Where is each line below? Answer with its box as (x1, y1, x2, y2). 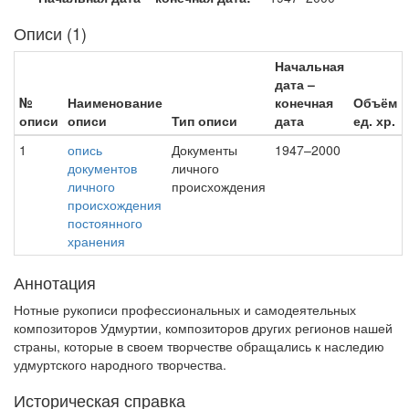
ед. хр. (353, 111, 395, 130)
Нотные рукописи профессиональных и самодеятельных (14, 300, 356, 319)
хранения (68, 232, 125, 250)
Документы (172, 141, 237, 159)
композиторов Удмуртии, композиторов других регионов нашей (14, 319, 393, 337)
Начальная (275, 57, 344, 75)
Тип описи (172, 111, 237, 130)
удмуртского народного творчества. (14, 355, 226, 373)
